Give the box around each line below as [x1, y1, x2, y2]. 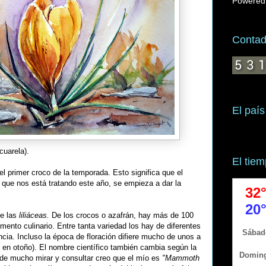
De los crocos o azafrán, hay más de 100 [52, 211, 194, 220]
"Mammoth [162, 254, 199, 262]
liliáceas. [19, 211, 52, 220]
